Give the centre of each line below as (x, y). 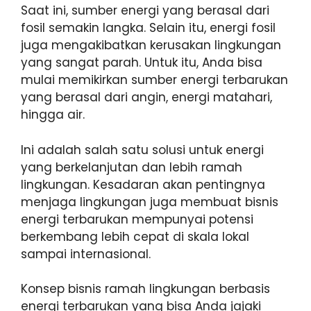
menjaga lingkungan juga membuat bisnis (150, 202)
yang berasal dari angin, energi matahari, (146, 98)
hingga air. (53, 115)
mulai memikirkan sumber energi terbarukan (154, 80)
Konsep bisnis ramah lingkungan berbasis (145, 289)
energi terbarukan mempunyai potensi (137, 219)
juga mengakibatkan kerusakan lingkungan (151, 45)
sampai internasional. (86, 254)
